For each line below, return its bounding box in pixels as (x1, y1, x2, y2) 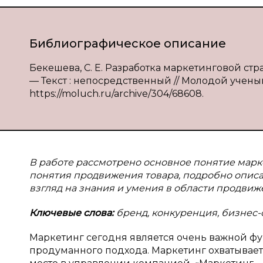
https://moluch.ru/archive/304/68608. (29, 88, 204, 99)
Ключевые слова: (29, 207, 114, 218)
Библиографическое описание (29, 36, 226, 50)
